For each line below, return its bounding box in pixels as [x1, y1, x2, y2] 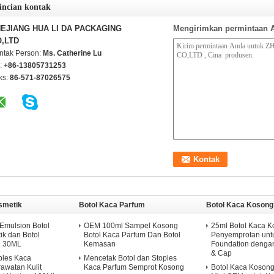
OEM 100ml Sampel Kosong [84, 221, 178, 230]
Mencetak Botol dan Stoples [84, 254, 177, 262]
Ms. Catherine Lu [43, 49, 102, 57]
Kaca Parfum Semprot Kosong [84, 263, 184, 272]
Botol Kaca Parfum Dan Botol [84, 231, 180, 239]
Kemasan [84, 240, 116, 248]
